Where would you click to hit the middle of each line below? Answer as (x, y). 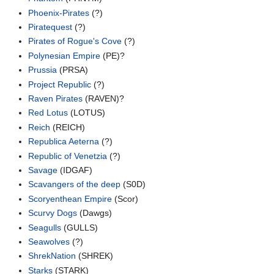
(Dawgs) (95, 213)
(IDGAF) (75, 170)
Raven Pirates (56, 98)
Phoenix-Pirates (59, 13)
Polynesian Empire (65, 55)
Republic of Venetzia (68, 156)
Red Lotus (48, 113)
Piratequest (50, 27)
